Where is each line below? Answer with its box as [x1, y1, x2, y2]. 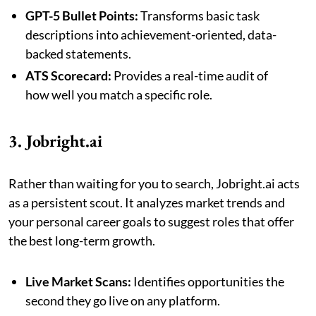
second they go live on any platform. [25, 292, 220, 308]
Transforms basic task [138, 7, 260, 23]
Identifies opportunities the [131, 273, 284, 289]
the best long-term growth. [8, 232, 155, 248]
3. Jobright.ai [8, 129, 102, 152]
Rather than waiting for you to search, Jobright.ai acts [8, 175, 300, 191]
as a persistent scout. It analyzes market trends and [8, 194, 285, 210]
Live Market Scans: [25, 273, 131, 289]
